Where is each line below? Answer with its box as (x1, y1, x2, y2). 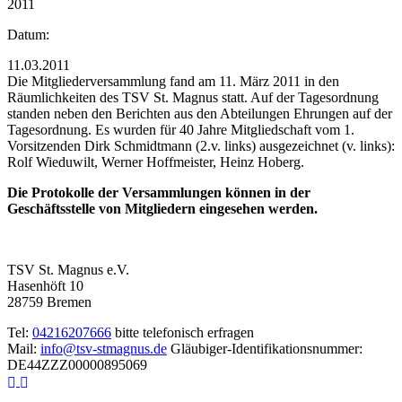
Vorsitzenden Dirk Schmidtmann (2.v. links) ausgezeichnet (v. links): (7, 137, 395, 153)
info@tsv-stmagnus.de (40, 340, 167, 356)
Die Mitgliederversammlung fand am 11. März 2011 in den (7, 73, 339, 89)
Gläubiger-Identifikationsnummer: (170, 340, 363, 356)
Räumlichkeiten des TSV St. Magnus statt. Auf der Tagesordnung (7, 89, 379, 105)
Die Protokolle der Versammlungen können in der (7, 184, 310, 200)
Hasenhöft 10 (7, 277, 83, 293)
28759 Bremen (7, 293, 92, 310)
